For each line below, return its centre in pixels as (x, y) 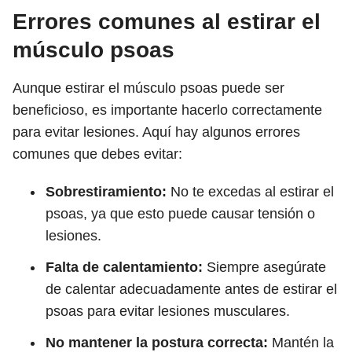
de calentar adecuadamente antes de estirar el (191, 289)
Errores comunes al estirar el (167, 22)
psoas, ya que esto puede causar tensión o (180, 214)
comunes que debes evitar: (97, 154)
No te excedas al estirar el (250, 192)
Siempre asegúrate (264, 267)
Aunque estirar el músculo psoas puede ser (148, 88)
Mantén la (301, 343)
